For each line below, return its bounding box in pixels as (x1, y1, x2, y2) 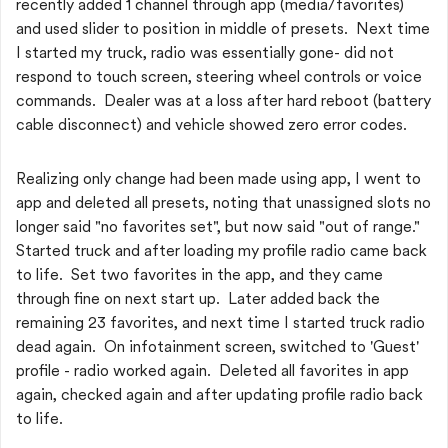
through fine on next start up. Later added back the (16, 289, 380, 308)
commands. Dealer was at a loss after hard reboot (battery (16, 91, 431, 110)
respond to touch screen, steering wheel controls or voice (16, 67, 422, 86)
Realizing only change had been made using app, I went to (16, 169, 421, 188)
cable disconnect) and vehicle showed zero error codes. (16, 115, 411, 134)
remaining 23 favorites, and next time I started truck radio (16, 313, 425, 332)
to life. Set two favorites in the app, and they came (16, 265, 383, 284)
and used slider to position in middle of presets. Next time (16, 19, 430, 38)
